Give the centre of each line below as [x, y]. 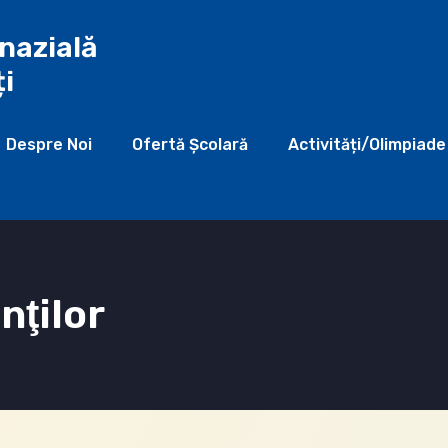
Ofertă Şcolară [190, 144]
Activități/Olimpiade [367, 144]
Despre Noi [49, 144]
